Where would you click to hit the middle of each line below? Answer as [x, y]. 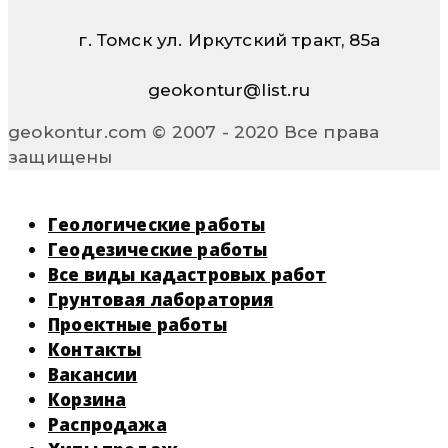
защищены [60, 156]
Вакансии [93, 374]
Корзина [87, 399]
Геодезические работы [158, 249]
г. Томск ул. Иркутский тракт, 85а [224, 39]
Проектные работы [137, 324]
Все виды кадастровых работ [187, 274]
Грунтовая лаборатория [161, 299]
